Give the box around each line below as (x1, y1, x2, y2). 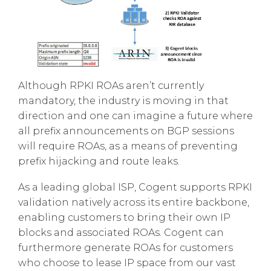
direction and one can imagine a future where (18, 110, 253, 122)
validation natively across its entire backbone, (18, 197, 249, 209)
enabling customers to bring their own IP (18, 212, 230, 224)
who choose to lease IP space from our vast (18, 257, 236, 269)
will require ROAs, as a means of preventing (18, 140, 238, 152)
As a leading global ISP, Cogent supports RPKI (18, 181, 252, 194)
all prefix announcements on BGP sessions (18, 125, 234, 137)
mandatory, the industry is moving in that (18, 95, 229, 107)
